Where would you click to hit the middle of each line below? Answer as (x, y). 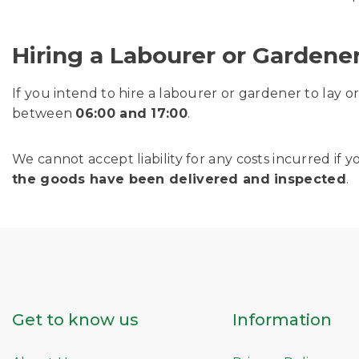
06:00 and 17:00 (131, 113)
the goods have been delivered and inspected (179, 179)
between (44, 113)
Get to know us (75, 320)
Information (282, 320)
